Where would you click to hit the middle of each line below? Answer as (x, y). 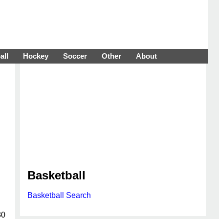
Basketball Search (59, 195)
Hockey (36, 56)
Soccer (75, 56)
